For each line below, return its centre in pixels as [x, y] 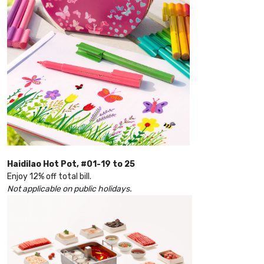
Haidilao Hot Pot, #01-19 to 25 [71, 164]
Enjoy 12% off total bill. [50, 177]
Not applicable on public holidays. [70, 189]
